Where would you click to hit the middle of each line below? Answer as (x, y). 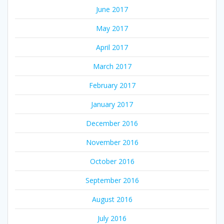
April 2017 (112, 47)
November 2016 (112, 142)
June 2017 (112, 9)
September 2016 (112, 180)
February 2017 (112, 85)
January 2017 (112, 104)
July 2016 (112, 218)
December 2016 (112, 123)
